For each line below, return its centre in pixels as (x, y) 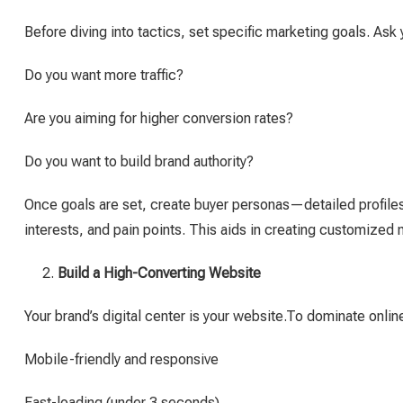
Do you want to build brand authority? (139, 161)
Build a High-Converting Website (159, 273)
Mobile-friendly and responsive (121, 359)
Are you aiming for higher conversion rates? (159, 118)
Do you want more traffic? (104, 75)
